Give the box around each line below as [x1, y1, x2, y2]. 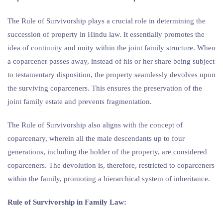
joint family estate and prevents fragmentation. [7, 97, 152, 106]
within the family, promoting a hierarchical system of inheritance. [7, 174, 210, 183]
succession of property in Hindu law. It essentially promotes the [7, 30, 205, 38]
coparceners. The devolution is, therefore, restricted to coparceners [7, 161, 215, 169]
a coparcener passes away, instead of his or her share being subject [7, 57, 215, 65]
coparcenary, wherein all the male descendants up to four [7, 134, 185, 142]
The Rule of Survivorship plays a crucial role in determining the [7, 16, 206, 25]
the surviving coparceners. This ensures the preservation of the [7, 84, 202, 92]
